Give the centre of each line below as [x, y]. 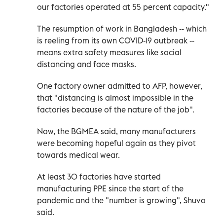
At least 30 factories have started [99, 176]
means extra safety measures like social [109, 52]
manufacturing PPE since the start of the [110, 188]
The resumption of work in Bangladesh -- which [122, 28]
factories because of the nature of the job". [116, 109]
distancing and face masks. [87, 64]
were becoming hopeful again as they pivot [116, 143]
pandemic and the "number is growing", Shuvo [121, 200]
